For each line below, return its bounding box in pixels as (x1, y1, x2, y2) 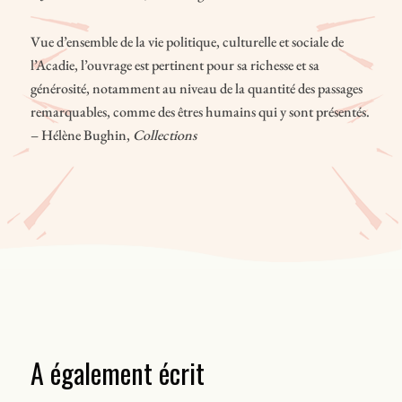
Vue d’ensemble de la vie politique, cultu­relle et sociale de (30, 31, 344, 51)
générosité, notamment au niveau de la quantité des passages (30, 78, 363, 98)
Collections (132, 125, 197, 144)
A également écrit (30, 352, 205, 393)
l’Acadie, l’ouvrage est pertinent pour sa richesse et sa (30, 55, 319, 74)
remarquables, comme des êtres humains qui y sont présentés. (30, 101, 370, 121)
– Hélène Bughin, (30, 125, 133, 144)
